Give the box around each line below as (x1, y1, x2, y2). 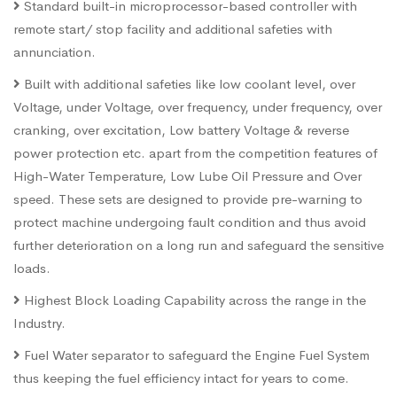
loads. (13, 259, 51, 276)
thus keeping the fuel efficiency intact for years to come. (13, 369, 349, 386)
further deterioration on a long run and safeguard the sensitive (13, 236, 384, 253)
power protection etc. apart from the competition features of (13, 144, 378, 161)
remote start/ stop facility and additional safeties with (13, 19, 332, 37)
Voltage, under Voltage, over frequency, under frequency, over (13, 97, 382, 115)
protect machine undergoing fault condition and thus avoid (13, 213, 366, 230)
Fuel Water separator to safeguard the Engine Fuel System (20, 346, 370, 363)
